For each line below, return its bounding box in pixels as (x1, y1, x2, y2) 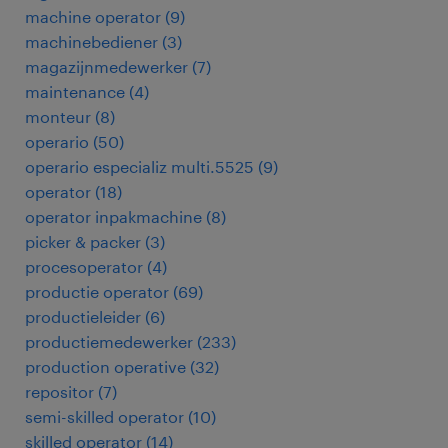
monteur (25, 107, 91, 126)
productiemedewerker (25, 332, 193, 351)
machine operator (25, 7, 161, 26)
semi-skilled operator (25, 407, 184, 426)
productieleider (25, 307, 141, 326)
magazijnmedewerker (25, 57, 188, 76)
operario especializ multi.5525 (25, 157, 254, 176)
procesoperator (25, 257, 143, 276)
